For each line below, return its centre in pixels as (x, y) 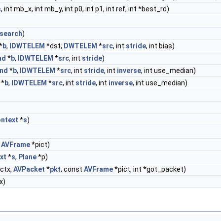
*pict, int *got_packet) (149, 169)
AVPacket (29, 169)
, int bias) (160, 46)
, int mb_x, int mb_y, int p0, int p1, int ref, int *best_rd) (85, 9)
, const (72, 169)
